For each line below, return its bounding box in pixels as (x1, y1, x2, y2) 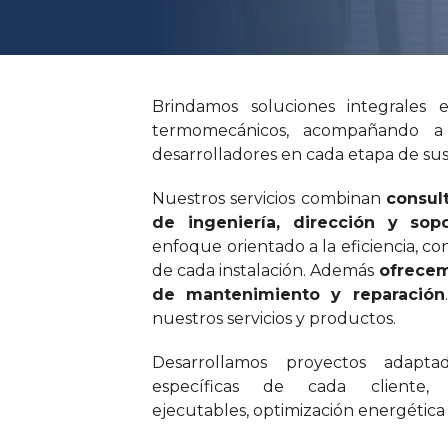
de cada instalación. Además (152, 261, 379, 281)
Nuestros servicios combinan (152, 189, 387, 209)
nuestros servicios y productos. (152, 309, 397, 329)
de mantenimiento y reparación (152, 285, 445, 305)
